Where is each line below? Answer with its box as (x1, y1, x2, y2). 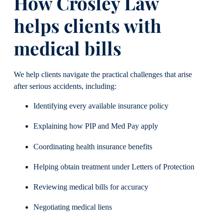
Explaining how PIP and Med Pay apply (33, 122, 158, 131)
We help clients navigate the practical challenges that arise (14, 70, 192, 79)
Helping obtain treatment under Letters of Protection (33, 162, 194, 171)
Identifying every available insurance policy (33, 102, 168, 111)
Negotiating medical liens (33, 203, 112, 212)
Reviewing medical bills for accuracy (33, 183, 148, 192)
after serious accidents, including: (14, 82, 116, 91)
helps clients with (14, 13, 162, 38)
